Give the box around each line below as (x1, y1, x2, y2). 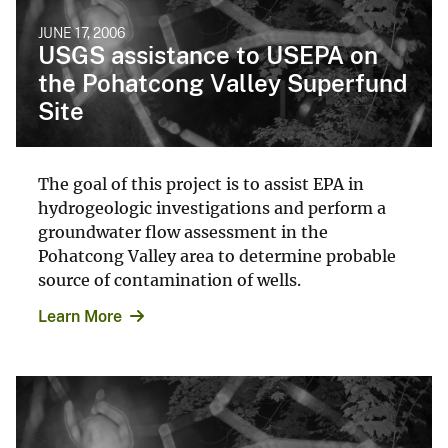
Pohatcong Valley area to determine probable (38, 245, 396, 266)
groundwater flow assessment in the (38, 221, 328, 242)
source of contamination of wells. (38, 269, 301, 290)
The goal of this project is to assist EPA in (38, 173, 364, 194)
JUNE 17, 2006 (38, 24, 126, 41)
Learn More (38, 306, 122, 326)
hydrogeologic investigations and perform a (38, 197, 386, 218)
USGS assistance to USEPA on (38, 40, 378, 69)
